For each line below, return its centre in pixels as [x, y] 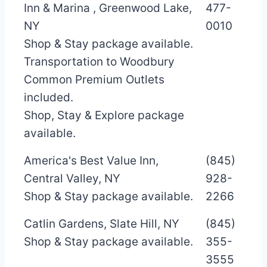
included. [49, 97]
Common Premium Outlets [94, 79]
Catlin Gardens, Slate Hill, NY [102, 223]
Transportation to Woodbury [99, 61]
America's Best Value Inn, [91, 160]
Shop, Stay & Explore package [104, 115]
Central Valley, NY [72, 178]
